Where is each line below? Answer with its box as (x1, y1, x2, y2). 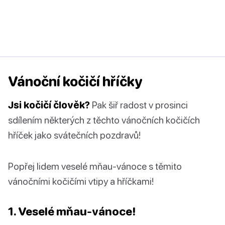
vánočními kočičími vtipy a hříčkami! (8, 175, 154, 187)
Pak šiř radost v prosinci (90, 99, 188, 111)
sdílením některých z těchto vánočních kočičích (8, 114, 200, 126)
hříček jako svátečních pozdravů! (8, 129, 141, 141)
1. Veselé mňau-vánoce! (8, 204, 136, 218)
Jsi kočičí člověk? (8, 99, 90, 111)
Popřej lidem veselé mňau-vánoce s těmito (8, 160, 182, 172)
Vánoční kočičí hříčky (8, 73, 143, 90)
